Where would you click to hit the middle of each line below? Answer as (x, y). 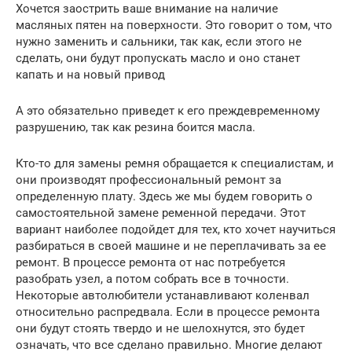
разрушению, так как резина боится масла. (136, 127)
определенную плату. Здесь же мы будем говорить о (164, 196)
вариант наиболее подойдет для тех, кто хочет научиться (176, 229)
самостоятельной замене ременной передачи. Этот (161, 213)
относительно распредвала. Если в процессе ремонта (168, 312)
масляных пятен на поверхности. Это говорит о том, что (174, 25)
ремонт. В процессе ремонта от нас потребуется (150, 262)
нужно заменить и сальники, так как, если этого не (159, 42)
